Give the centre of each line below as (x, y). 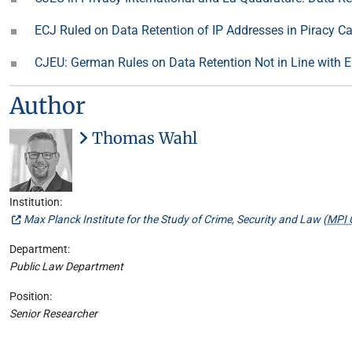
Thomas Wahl (143, 138)
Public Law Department (66, 267)
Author (48, 106)
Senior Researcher (53, 314)
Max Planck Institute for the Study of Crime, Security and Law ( (175, 220)
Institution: (36, 202)
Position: (31, 297)
